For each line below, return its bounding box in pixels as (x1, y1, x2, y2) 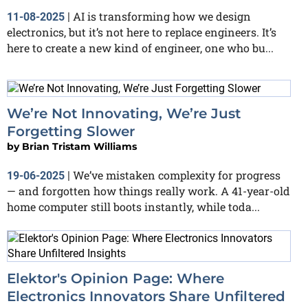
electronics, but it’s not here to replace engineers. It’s (7, 24, 276, 39)
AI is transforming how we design (73, 8, 251, 23)
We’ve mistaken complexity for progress (73, 167, 280, 182)
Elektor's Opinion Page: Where (7, 269, 224, 287)
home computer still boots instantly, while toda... (7, 199, 260, 214)
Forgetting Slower (7, 122, 135, 140)
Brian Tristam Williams (22, 140, 137, 153)
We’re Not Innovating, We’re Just (7, 104, 241, 122)
